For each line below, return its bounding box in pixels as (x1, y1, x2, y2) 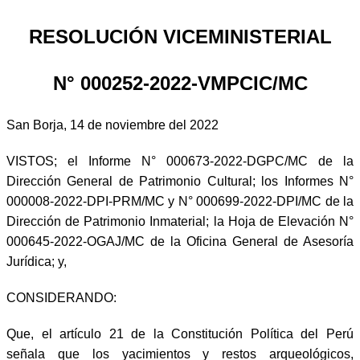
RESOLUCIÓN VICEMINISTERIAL (28, 25, 332, 47)
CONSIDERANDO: (6, 290, 117, 305)
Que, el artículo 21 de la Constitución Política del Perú (6, 326, 354, 341)
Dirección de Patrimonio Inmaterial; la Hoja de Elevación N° (6, 214, 354, 228)
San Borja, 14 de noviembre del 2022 (6, 117, 219, 132)
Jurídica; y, (6, 254, 67, 268)
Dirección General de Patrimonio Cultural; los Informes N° (6, 174, 354, 188)
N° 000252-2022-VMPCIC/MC (52, 72, 308, 94)
